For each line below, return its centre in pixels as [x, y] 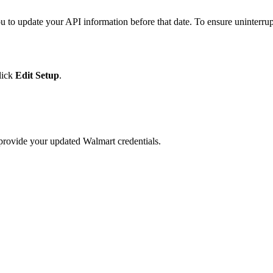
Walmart [99, 141]
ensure [220, 21]
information [106, 21]
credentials [138, 141]
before [143, 21]
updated [65, 141]
